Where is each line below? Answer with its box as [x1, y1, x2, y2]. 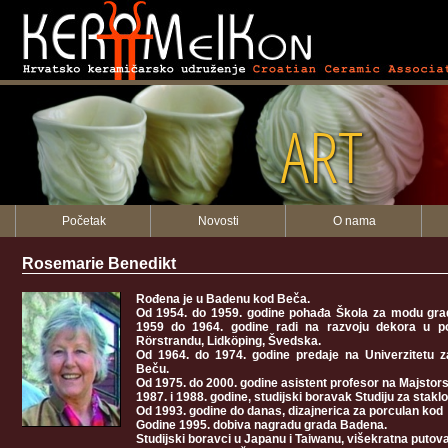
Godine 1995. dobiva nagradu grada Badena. [135, 418, 387, 432]
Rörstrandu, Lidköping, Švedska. [135, 334, 321, 348]
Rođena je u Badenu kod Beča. [135, 292, 310, 306]
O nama [332, 214, 376, 228]
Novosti [198, 214, 239, 228]
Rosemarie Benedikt [21, 255, 176, 272]
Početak [61, 214, 106, 228]
